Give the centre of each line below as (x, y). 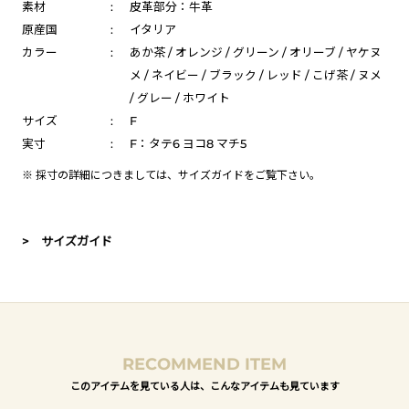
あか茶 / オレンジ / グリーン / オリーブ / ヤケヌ (255, 52)
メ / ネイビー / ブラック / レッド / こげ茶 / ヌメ (255, 75)
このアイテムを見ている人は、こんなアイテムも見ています (204, 385)
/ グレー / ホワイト (179, 98)
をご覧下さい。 (282, 174)
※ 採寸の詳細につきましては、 (100, 174)
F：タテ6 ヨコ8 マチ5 (188, 143)
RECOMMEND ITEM (204, 364)
